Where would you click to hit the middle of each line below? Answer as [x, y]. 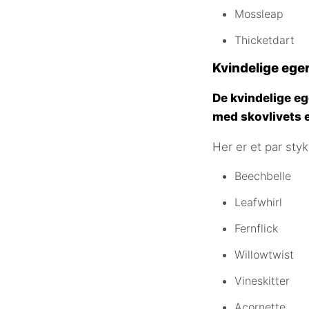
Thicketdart [265, 40]
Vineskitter [262, 280]
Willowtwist [264, 254]
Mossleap [259, 14]
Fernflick [256, 228]
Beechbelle [263, 176]
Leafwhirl [258, 202]
